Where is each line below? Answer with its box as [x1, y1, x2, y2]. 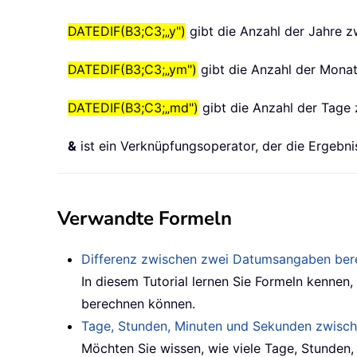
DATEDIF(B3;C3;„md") [68, 100, 198, 116]
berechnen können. [81, 296, 195, 312]
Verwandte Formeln [57, 206, 232, 232]
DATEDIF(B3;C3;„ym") [68, 61, 197, 78]
